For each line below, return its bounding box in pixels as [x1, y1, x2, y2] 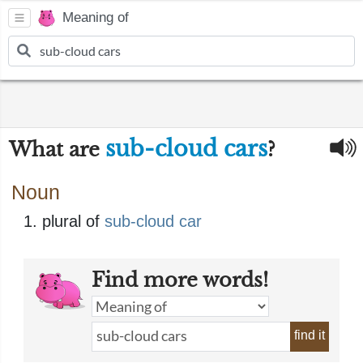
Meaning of [62, 10, 129, 26]
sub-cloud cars [105, 135, 267, 162]
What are [9, 138, 105, 161]
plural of [42, 212, 105, 230]
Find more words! [92, 268, 268, 292]
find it [294, 328, 325, 342]
